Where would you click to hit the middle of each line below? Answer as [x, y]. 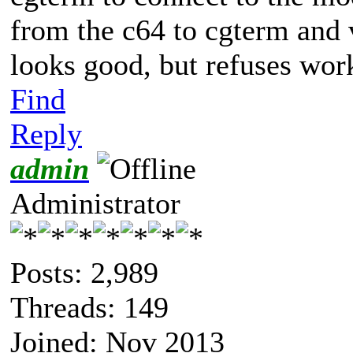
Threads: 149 [89, 307]
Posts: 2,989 [84, 272]
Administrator [95, 203]
